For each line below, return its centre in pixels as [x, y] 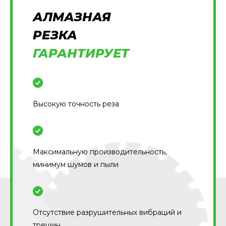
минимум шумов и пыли [76, 164]
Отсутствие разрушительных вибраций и [107, 212]
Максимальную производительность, [100, 152]
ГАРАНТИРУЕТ [81, 53]
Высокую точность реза [76, 104]
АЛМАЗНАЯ [72, 17]
